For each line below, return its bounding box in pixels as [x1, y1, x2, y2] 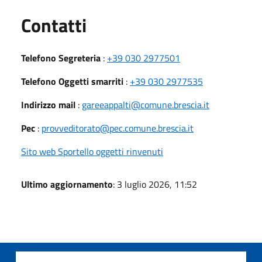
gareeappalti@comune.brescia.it [82, 97, 209, 112]
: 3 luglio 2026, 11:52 [113, 177, 197, 191]
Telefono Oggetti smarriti [21, 74, 123, 88]
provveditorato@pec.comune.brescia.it [42, 120, 194, 135]
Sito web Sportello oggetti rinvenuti [21, 144, 163, 158]
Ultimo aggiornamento [21, 177, 113, 191]
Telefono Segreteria [21, 50, 101, 65]
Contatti [21, 11, 87, 39]
